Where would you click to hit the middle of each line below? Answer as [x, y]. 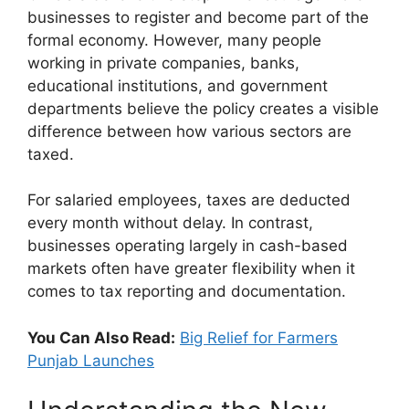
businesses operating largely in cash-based [188, 246]
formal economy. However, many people [174, 40]
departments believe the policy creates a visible [203, 108]
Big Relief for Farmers [259, 337]
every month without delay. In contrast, [170, 223]
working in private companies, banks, [163, 63]
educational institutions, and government [178, 85]
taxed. [51, 154]
